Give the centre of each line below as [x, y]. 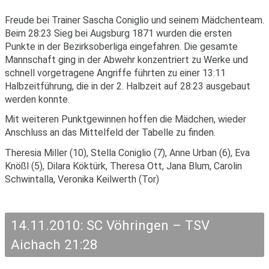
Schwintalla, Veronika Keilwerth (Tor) [82, 179]
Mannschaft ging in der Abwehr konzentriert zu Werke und [126, 60]
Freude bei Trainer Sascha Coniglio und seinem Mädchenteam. [134, 20]
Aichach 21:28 [54, 245]
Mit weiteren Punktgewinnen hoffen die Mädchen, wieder [125, 119]
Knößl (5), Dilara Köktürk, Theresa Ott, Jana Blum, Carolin [123, 166]
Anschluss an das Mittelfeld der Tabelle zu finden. [110, 133]
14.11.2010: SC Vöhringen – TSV [110, 225]
